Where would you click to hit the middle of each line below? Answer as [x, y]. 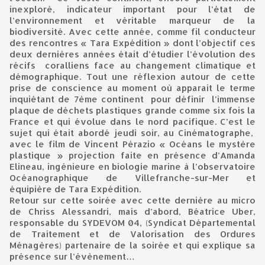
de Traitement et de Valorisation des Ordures [132, 234]
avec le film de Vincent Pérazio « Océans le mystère [132, 144]
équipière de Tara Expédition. [75, 189]
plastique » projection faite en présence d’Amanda [132, 155]
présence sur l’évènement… [72, 256]
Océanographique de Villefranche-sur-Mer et [132, 178]
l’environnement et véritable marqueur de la [132, 20]
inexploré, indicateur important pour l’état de [132, 9]
